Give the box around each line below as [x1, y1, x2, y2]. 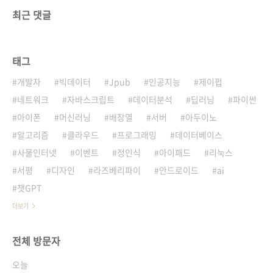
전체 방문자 [12, 233, 60, 249]
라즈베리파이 [93, 164, 141, 177]
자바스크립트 [67, 93, 115, 106]
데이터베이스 [175, 129, 222, 141]
